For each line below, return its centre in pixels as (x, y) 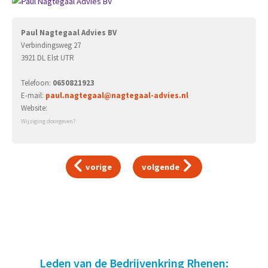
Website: (34, 108)
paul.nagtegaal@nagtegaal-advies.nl (117, 95)
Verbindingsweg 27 (51, 45)
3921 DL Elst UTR (48, 58)
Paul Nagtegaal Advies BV (69, 33)
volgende (161, 167)
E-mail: (33, 95)
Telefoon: (37, 83)
